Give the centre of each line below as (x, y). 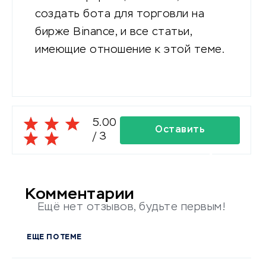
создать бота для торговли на (120, 15)
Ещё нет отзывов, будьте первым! (132, 207)
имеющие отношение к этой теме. (130, 50)
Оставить (180, 130)
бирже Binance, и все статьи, (113, 32)
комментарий (180, 158)
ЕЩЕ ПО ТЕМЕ (54, 237)
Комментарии (80, 195)
